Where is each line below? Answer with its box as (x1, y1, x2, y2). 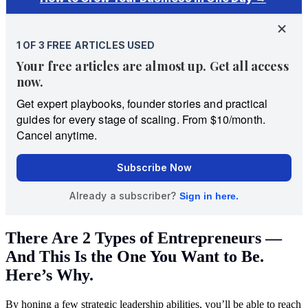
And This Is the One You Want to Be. (5, 247, 264, 265)
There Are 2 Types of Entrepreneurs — (5, 228, 282, 247)
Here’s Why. (5, 265, 93, 284)
